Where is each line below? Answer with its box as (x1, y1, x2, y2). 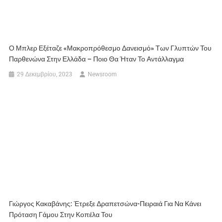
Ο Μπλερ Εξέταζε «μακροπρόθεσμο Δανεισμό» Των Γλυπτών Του (9, 44, 212, 52)
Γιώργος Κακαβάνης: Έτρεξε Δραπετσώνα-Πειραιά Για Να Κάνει (9, 199, 202, 208)
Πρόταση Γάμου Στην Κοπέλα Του (9, 210, 113, 219)
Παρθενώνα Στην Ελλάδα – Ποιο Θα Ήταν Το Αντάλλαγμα (9, 55, 184, 63)
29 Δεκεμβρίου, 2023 (17, 70, 73, 78)
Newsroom (88, 70, 117, 78)
